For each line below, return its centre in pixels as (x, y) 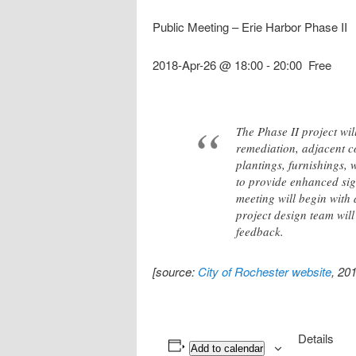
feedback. (260, 231)
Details (315, 338)
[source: (175, 271)
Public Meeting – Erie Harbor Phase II (250, 27)
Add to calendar (226, 348)
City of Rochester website (265, 271)
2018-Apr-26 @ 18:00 (208, 65)
